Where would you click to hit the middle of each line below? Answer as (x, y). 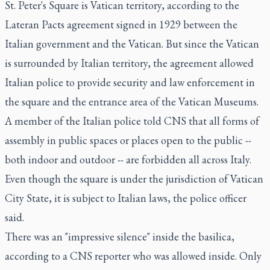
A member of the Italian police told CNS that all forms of (132, 121)
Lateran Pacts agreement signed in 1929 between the (121, 24)
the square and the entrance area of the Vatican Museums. (132, 102)
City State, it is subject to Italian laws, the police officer (126, 198)
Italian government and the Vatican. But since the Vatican (132, 44)
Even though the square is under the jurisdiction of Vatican (134, 179)
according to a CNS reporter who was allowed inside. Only (133, 256)
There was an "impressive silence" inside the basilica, (120, 237)
